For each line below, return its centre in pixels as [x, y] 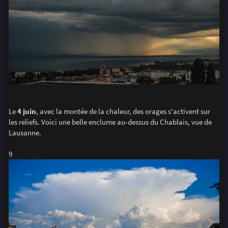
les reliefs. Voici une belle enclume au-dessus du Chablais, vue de [110, 122]
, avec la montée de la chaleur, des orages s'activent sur [123, 111]
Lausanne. [25, 133]
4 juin [26, 111]
